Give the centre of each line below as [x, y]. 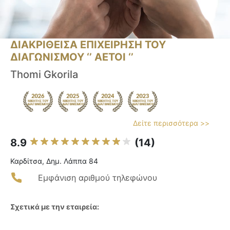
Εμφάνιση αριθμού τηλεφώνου [98, 178]
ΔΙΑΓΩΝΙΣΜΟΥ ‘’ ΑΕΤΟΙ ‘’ [72, 57]
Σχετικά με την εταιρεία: [55, 207]
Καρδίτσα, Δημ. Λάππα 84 [54, 161]
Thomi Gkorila [44, 75]
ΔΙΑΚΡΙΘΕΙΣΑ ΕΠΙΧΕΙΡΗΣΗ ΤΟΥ [88, 45]
